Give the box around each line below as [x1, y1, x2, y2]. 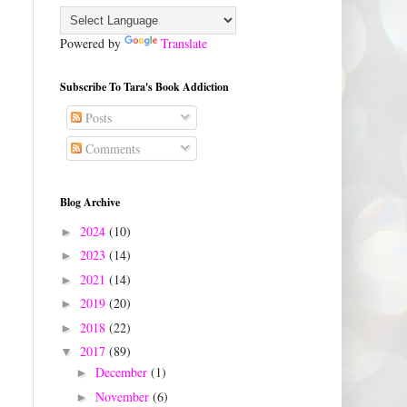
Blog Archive [60, 194, 120, 211]
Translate [161, 35, 207, 53]
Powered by [60, 35, 124, 53]
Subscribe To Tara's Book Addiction [60, 79, 229, 95]
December [94, 363, 151, 382]
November [94, 387, 153, 405]
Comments [82, 140, 140, 158]
